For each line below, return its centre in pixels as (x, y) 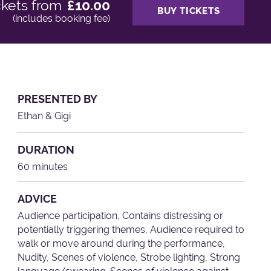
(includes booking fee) (61, 19)
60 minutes (43, 166)
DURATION (46, 149)
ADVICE (38, 198)
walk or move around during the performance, (122, 243)
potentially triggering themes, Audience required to (131, 229)
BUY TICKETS (188, 11)
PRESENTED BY (58, 99)
